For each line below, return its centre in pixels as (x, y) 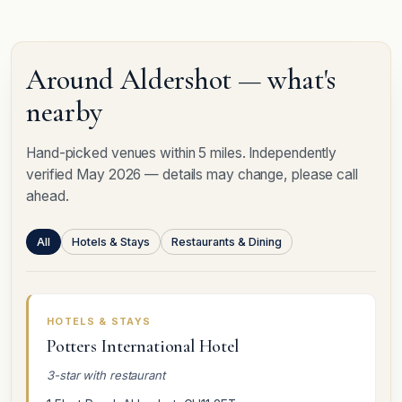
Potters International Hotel (143, 347)
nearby (65, 112)
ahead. (48, 197)
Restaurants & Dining (227, 242)
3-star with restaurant (106, 376)
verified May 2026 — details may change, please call (192, 175)
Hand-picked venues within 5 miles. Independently (182, 153)
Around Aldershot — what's (181, 80)
